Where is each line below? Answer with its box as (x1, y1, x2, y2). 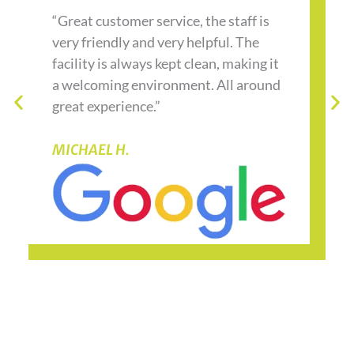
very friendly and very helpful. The (51, 32, 259, 51)
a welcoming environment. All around (51, 75, 281, 93)
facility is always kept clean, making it (51, 54, 279, 72)
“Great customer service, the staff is (51, 11, 269, 29)
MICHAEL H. (51, 140, 130, 159)
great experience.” (51, 96, 160, 115)
